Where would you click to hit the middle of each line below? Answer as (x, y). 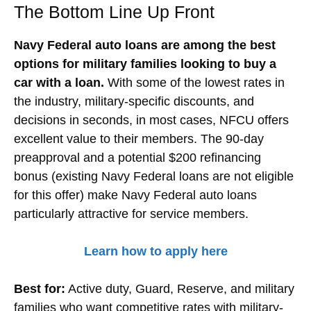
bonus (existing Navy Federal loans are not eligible (154, 176)
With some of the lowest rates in (194, 82)
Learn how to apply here (155, 251)
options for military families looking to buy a (145, 64)
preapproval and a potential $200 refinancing (137, 157)
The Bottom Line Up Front (114, 11)
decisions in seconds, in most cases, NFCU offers (151, 120)
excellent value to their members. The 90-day (139, 138)
